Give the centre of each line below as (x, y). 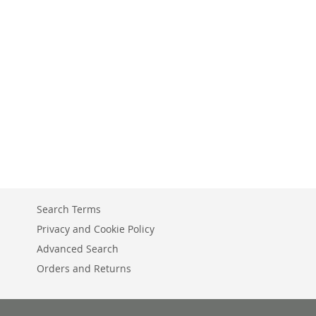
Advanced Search (78, 249)
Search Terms (69, 209)
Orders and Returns (84, 268)
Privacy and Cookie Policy (96, 229)
